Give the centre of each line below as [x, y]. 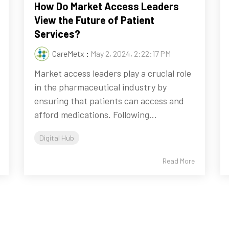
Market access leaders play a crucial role [113, 73]
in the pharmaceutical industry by [101, 87]
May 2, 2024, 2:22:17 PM [131, 54]
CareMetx [68, 54]
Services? [58, 34]
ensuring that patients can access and [109, 101]
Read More [178, 161]
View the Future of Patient [95, 20]
